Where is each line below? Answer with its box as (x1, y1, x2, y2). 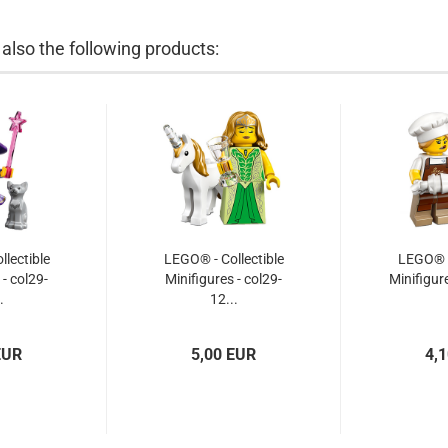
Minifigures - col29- (165, 271, 282, 287)
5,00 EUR (191, 345, 256, 364)
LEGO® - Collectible (163, 251, 284, 267)
